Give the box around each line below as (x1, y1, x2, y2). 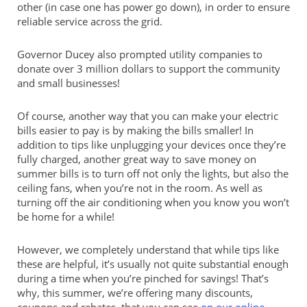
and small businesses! (16, 75, 120, 90)
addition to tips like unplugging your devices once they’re (16, 137, 286, 151)
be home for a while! (16, 209, 114, 223)
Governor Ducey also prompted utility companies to (16, 47, 262, 61)
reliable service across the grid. (16, 14, 162, 28)
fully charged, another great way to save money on (16, 151, 256, 166)
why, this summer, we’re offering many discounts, (16, 285, 253, 299)
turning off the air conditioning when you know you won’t (16, 195, 289, 209)
